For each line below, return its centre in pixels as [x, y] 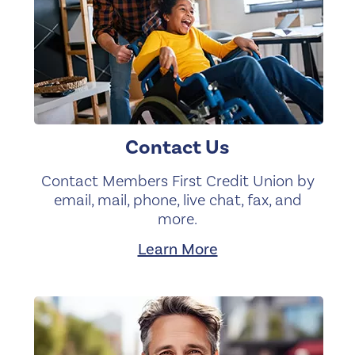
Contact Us [177, 147]
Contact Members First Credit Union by [177, 181]
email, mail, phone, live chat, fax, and [177, 200]
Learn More [177, 249]
